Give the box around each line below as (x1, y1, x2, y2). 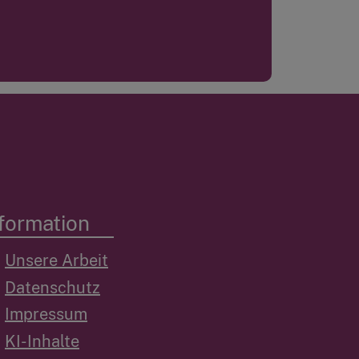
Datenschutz (5, 277, 100, 297)
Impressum (5, 305, 87, 325)
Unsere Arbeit (5, 251, 108, 271)
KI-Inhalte (5, 331, 79, 351)
